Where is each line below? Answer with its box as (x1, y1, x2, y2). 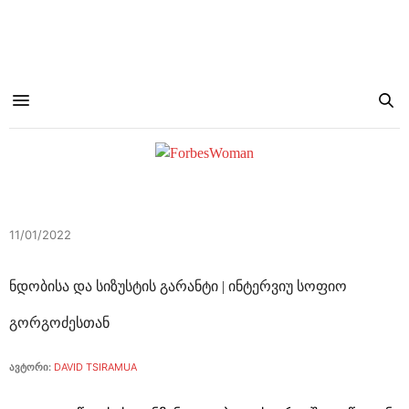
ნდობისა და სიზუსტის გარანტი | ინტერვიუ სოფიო (9, 278, 347, 294)
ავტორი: (9, 361, 51, 373)
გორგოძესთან (9, 315, 110, 330)
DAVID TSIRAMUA (54, 361, 137, 373)
